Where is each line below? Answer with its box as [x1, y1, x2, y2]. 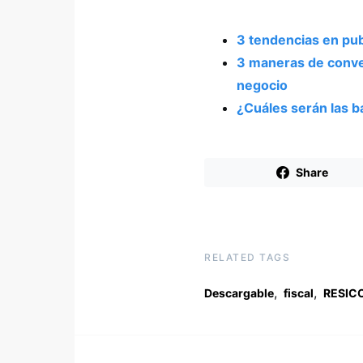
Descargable [204, 286, 274, 301]
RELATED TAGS [204, 251, 290, 264]
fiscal [284, 286, 314, 301]
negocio [237, 77, 288, 94]
